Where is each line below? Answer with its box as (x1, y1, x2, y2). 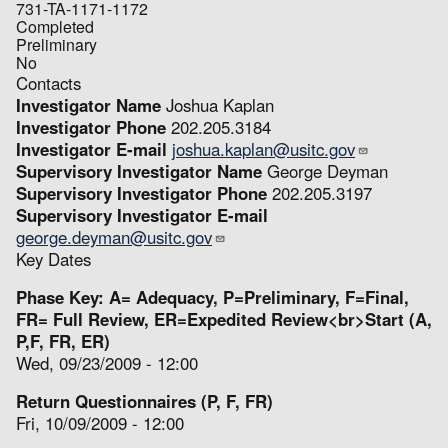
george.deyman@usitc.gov (16, 224, 212, 249)
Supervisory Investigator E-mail (16, 202, 268, 227)
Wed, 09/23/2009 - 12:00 (16, 350, 198, 375)
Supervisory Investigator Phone (16, 180, 267, 205)
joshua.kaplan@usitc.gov (172, 136, 355, 161)
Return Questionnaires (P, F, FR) (16, 388, 273, 413)
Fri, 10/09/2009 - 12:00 (16, 410, 184, 435)
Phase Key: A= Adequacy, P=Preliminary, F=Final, (16, 284, 409, 309)
